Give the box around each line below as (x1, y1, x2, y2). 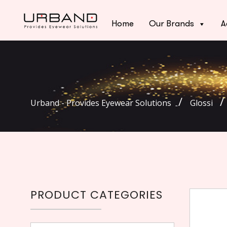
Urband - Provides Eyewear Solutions (30, 97, 171, 108)
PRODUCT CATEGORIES (30, 187, 163, 203)
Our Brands (149, 20, 194, 28)
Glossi (190, 97, 213, 108)
